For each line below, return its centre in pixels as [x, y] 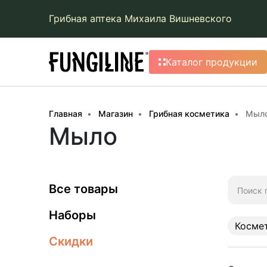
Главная [66, 114]
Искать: [243, 183]
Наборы [72, 215]
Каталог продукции [212, 62]
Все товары [83, 189]
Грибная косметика [189, 114]
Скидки [71, 241]
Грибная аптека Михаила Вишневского [140, 18]
